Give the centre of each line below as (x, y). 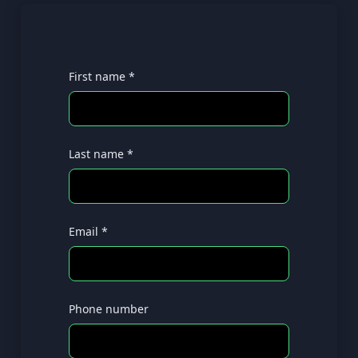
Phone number (109, 309)
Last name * (101, 154)
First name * (102, 77)
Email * (88, 232)
